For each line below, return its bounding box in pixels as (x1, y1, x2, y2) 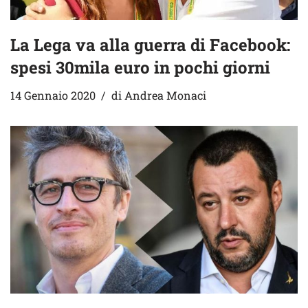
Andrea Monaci (124, 88, 206, 102)
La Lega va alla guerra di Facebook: (10, 34, 290, 56)
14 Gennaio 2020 (10, 88, 96, 102)
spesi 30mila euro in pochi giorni (10, 56, 270, 78)
